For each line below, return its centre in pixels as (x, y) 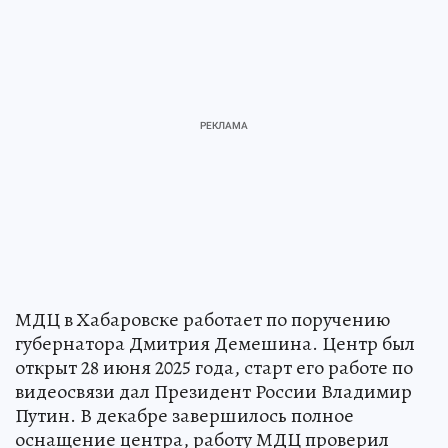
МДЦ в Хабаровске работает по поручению (202, 319)
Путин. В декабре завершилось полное (184, 415)
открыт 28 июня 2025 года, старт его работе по (214, 367)
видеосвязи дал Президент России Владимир (213, 391)
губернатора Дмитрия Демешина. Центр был (215, 343)
